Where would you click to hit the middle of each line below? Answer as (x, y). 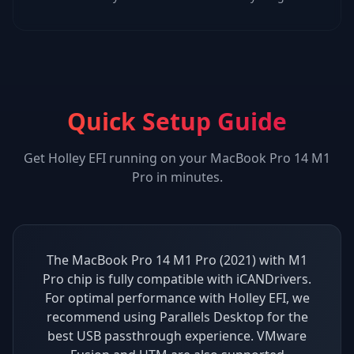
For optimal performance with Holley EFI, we (177, 298)
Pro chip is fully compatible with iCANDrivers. (177, 279)
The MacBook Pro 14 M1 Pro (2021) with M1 (177, 260)
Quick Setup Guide (177, 121)
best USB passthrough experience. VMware (177, 335)
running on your (158, 158)
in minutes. (188, 177)
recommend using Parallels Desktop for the (177, 316)
